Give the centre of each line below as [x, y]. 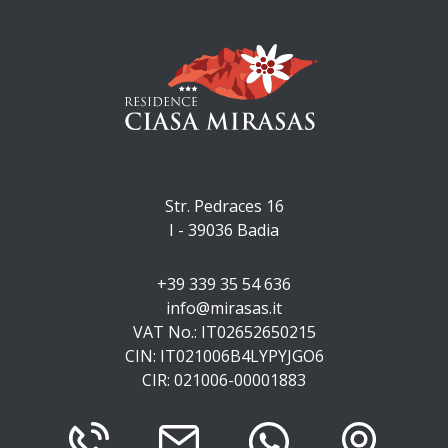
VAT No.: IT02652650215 [224, 331]
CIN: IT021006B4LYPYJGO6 [224, 355]
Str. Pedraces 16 [224, 205]
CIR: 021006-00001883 [224, 379]
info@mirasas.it [224, 307]
